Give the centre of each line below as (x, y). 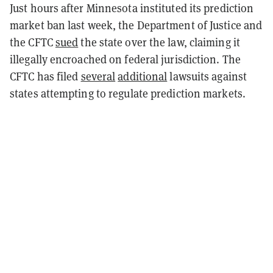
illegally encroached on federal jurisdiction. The (125, 59)
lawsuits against (207, 76)
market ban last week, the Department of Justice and (136, 25)
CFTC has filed (45, 76)
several (98, 76)
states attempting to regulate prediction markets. (129, 93)
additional (143, 76)
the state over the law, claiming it (159, 42)
